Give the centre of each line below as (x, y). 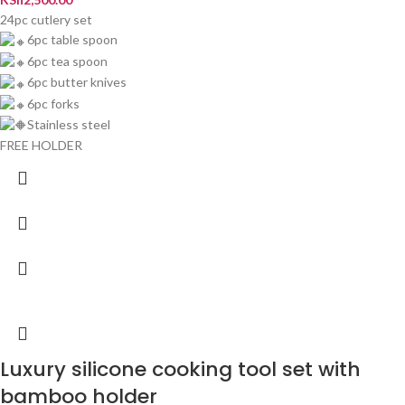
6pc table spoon (72, 40)
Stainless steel (69, 124)
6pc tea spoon (67, 61)
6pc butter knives (77, 82)
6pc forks (53, 103)
